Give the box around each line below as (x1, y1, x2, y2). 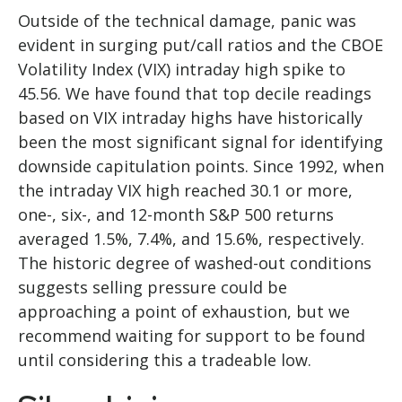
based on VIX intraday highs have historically (18, 107, 363, 129)
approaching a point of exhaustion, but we (18, 301, 350, 323)
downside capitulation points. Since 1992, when (18, 155, 384, 178)
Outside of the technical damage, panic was (18, 10, 356, 32)
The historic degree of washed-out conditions (18, 252, 371, 275)
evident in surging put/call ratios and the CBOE (18, 34, 383, 57)
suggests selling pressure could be (18, 276, 287, 299)
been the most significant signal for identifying (18, 131, 383, 153)
